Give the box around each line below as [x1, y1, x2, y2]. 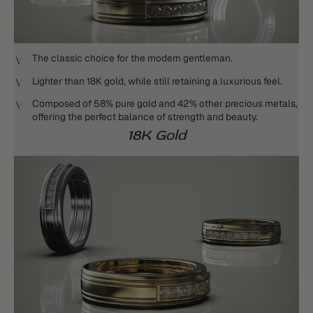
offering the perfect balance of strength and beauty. [32, 110, 258, 123]
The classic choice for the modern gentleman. [32, 52, 233, 65]
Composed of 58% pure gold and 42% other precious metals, [32, 96, 298, 110]
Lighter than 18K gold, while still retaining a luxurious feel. [32, 74, 282, 87]
